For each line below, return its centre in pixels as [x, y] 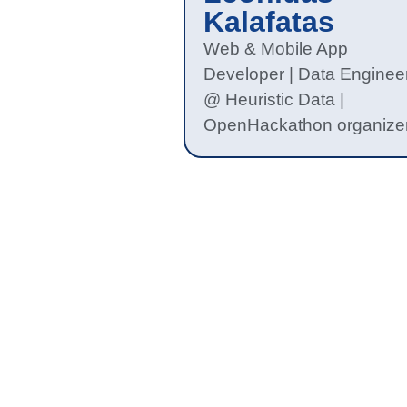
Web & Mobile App [275, 49]
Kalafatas [268, 22]
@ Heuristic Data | [273, 100]
